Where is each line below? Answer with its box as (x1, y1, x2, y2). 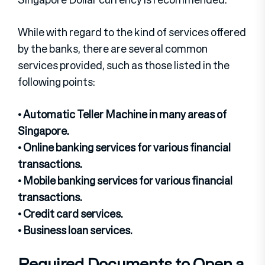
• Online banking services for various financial (18, 140, 231, 156)
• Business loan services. (18, 222, 132, 238)
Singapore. (18, 123, 69, 139)
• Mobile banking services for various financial (18, 173, 232, 189)
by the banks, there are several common (18, 41, 208, 57)
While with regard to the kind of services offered (18, 24, 246, 40)
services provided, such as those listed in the (18, 57, 230, 73)
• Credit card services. (18, 206, 123, 222)
